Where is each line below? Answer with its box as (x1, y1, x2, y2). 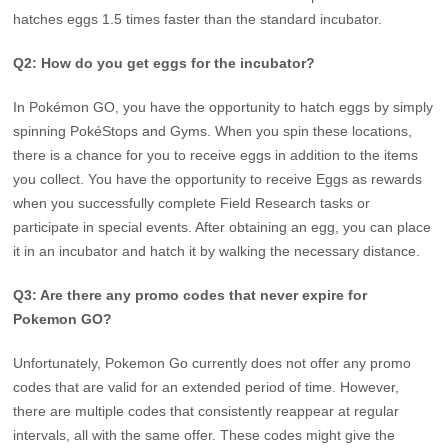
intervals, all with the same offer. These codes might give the (13, 426, 396, 443)
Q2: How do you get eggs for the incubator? (13, 54, 316, 71)
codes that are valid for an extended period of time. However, (13, 378, 400, 395)
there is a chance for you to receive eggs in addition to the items (13, 146, 419, 163)
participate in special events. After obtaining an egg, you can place (13, 218, 432, 235)
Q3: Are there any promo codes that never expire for (13, 286, 368, 303)
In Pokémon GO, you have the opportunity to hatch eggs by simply (13, 98, 434, 115)
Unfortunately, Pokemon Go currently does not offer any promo (13, 354, 412, 371)
